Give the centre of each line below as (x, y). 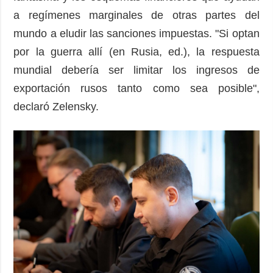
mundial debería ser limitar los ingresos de (136, 70)
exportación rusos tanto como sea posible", (136, 88)
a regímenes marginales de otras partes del (136, 15)
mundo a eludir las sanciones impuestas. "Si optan (136, 33)
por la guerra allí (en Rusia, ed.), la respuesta (136, 51)
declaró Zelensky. (59, 106)
